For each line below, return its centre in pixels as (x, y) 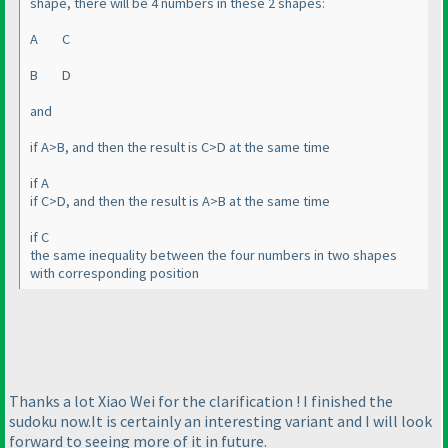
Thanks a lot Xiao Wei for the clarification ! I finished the (201, 400)
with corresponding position (114, 273)
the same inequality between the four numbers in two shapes (213, 255)
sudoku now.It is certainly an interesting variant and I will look (220, 420)
